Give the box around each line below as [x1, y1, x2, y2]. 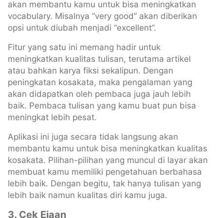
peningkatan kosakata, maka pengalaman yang [8, 77, 192, 87]
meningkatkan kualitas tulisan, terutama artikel [8, 54, 191, 64]
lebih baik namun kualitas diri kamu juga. [8, 190, 167, 200]
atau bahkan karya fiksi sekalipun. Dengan [8, 65, 173, 75]
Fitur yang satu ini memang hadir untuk [8, 42, 161, 52]
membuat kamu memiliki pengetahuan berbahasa [8, 166, 202, 177]
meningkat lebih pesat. [8, 112, 97, 122]
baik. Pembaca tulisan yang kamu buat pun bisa [8, 100, 196, 110]
